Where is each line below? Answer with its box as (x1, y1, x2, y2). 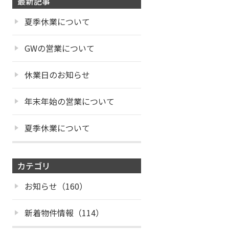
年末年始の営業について (25, 95, 114, 107)
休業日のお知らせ (25, 68, 90, 81)
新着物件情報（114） (25, 206, 104, 219)
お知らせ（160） (25, 179, 87, 192)
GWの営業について (25, 41, 95, 54)
